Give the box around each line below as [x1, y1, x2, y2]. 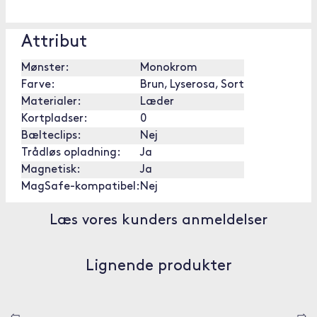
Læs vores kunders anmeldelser [50, 213, 267, 228]
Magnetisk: [21, 164, 81, 175]
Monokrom [140, 62, 197, 74]
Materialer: [21, 96, 81, 108]
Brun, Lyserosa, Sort [140, 79, 244, 91]
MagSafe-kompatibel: [21, 181, 140, 192]
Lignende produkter [85, 258, 232, 275]
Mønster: [21, 62, 69, 74]
